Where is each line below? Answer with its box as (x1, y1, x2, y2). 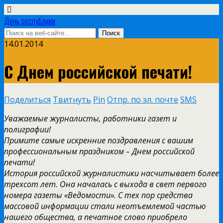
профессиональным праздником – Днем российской (4, 145, 195, 157)
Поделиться (4, 94, 51, 105)
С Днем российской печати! (4, 60, 192, 84)
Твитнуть (53, 94, 91, 105)
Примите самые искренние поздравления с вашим (4, 134, 193, 146)
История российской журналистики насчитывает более (4, 167, 219, 179)
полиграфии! (4, 123, 51, 135)
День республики (4, 15, 55, 27)
